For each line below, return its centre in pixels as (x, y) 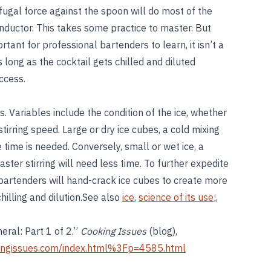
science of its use (176, 197)
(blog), (162, 231)
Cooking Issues (113, 231)
